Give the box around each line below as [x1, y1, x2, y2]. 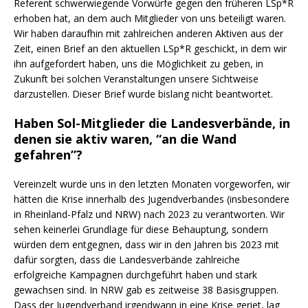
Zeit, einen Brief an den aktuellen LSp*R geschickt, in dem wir [14, 41, 287, 55]
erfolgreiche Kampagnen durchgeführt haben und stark [14, 267, 257, 281]
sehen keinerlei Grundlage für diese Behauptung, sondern [14, 222, 268, 236]
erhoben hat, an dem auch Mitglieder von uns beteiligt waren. [14, 11, 286, 25]
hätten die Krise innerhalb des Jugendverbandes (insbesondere [14, 192, 289, 206]
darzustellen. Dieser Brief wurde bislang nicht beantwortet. [14, 87, 273, 100]
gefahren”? [14, 146, 82, 163]
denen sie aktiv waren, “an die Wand [14, 130, 236, 147]
